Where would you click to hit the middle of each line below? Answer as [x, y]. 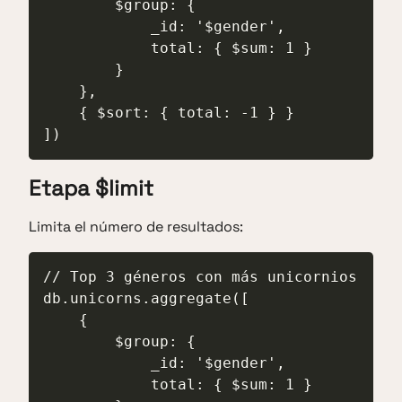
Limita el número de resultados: [136, 227]
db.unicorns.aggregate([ [146, 299]
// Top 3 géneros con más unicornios [200, 277]
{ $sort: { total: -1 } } [61, 112]
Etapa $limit [91, 188]
